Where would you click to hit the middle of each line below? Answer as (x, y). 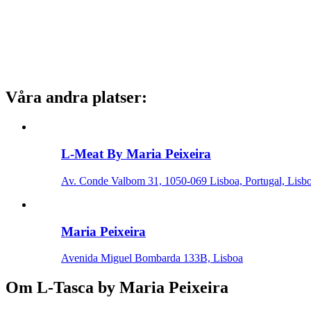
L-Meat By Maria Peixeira (136, 154)
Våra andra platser (74, 98)
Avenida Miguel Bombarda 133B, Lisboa (152, 258)
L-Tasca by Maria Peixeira (133, 288)
